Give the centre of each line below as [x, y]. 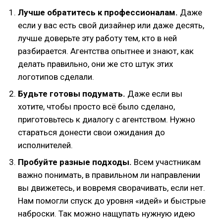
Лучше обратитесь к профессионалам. [99, 12]
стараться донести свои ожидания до [91, 132]
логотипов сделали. [56, 77]
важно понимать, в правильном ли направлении [109, 175]
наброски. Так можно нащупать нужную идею [107, 214]
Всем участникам [166, 162]
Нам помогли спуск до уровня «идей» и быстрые [112, 201]
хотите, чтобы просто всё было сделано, [96, 107]
